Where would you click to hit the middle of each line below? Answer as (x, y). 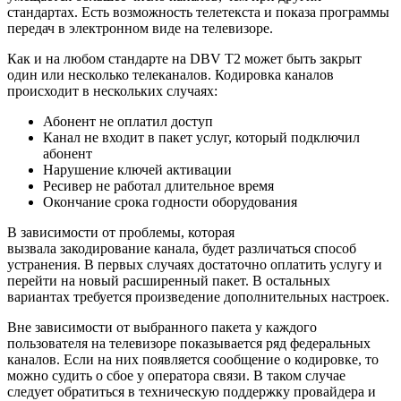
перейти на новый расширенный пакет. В (137, 280)
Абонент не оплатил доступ (128, 121)
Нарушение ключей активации (137, 169)
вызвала (34, 248)
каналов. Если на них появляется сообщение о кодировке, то (193, 359)
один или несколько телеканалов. (109, 74)
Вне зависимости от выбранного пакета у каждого (162, 327)
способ (333, 248)
